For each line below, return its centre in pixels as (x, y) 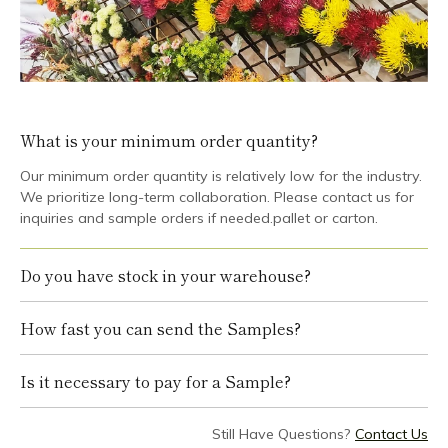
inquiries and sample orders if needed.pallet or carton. (199, 217)
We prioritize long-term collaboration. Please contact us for (217, 196)
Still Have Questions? (283, 433)
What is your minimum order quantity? (169, 139)
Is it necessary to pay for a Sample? (155, 380)
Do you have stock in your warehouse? (165, 274)
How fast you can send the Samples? (160, 327)
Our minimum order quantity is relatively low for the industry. (221, 175)
